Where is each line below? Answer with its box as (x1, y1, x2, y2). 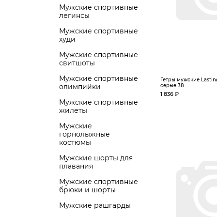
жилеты (59, 106, 87, 115)
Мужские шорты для (59, 154, 133, 162)
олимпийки (59, 82, 101, 91)
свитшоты (59, 59, 95, 67)
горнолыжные (59, 130, 110, 139)
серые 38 (160, 82, 184, 89)
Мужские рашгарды (59, 201, 131, 210)
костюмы (59, 138, 91, 147)
